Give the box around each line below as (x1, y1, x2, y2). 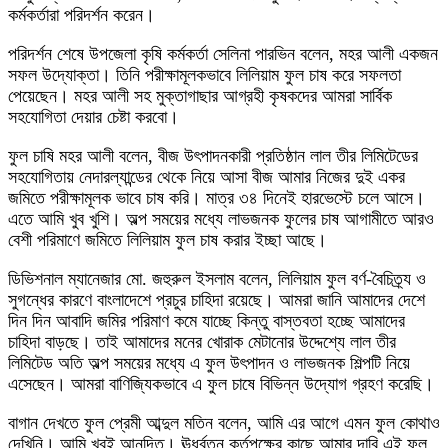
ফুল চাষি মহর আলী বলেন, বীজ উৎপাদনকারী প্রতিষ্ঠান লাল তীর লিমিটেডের (8, 146, 418, 166)
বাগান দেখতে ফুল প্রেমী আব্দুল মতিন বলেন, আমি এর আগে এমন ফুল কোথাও (8, 413, 440, 433)
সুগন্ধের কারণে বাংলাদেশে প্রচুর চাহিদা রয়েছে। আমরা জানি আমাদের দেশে (8, 290, 425, 310)
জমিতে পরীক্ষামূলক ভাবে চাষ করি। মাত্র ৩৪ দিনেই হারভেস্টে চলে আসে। (8, 188, 425, 208)
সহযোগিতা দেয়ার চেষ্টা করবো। (8, 107, 179, 127)
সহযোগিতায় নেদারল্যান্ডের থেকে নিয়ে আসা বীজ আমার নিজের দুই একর (8, 167, 405, 187)
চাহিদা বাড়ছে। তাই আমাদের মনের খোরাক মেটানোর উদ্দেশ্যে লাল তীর (8, 332, 396, 352)
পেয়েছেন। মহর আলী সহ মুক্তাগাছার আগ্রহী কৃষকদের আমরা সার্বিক (8, 86, 392, 106)
